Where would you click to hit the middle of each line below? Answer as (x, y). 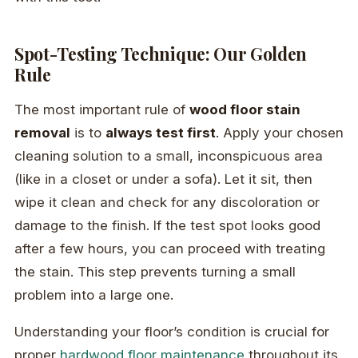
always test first (161, 133)
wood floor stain (245, 110)
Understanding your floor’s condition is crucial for (172, 332)
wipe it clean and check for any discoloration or (167, 203)
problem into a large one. (94, 295)
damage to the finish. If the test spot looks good (167, 226)
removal (42, 133)
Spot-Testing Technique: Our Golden (161, 54)
